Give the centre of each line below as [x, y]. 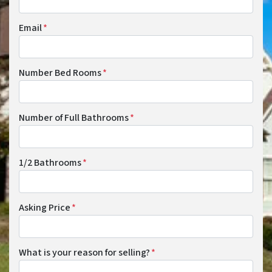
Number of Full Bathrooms [74, 118]
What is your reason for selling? [84, 253]
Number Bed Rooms [60, 73]
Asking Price [45, 208]
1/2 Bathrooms [50, 163]
